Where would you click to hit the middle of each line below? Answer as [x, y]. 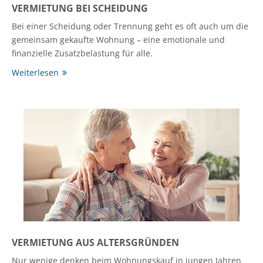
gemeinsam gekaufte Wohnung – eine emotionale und [118, 40]
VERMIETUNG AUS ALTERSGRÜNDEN [95, 243]
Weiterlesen [35, 73]
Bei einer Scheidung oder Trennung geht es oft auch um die [130, 26]
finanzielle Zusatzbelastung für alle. [82, 53]
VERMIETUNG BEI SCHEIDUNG [80, 9]
